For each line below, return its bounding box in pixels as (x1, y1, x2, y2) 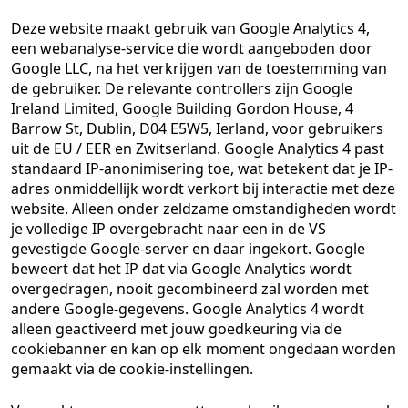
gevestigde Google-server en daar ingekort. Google (11, 239, 365, 259)
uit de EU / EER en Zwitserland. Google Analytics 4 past (11, 138, 384, 158)
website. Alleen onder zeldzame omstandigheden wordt (11, 199, 396, 219)
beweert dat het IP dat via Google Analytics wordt (11, 259, 352, 279)
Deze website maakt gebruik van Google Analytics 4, (11, 18, 370, 38)
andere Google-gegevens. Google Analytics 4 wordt (11, 299, 364, 319)
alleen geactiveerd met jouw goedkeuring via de (11, 319, 342, 339)
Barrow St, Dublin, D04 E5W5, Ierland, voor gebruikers (11, 118, 383, 138)
